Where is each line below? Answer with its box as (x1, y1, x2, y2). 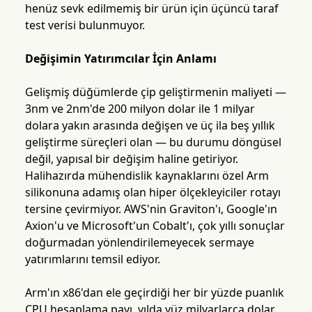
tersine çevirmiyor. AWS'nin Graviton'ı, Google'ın (24, 201, 277, 217)
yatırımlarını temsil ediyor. (24, 251, 160, 267)
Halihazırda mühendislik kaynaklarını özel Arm (24, 168, 269, 184)
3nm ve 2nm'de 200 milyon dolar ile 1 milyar (24, 101, 255, 117)
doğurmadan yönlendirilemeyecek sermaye (24, 235, 254, 251)
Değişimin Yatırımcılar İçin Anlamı (24, 51, 217, 67)
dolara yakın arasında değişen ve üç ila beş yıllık (24, 118, 275, 134)
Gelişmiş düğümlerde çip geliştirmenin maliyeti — (24, 84, 286, 100)
